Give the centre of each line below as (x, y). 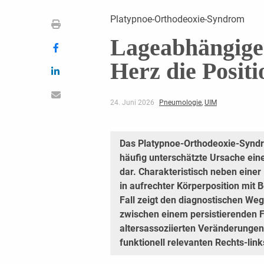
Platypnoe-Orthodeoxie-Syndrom (177, 19)
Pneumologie (180, 102)
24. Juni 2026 (133, 102)
